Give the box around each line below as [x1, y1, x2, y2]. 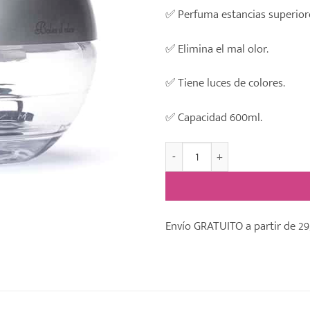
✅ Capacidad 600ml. [165, 107, 262, 127]
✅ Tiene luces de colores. [165, 73, 285, 93]
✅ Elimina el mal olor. [165, 38, 268, 59]
